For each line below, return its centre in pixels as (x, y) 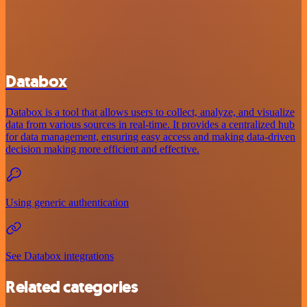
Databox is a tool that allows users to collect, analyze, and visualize (150, 112)
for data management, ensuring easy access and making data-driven (150, 136)
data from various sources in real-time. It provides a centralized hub (150, 124)
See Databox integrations (60, 256)
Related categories (72, 287)
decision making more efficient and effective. (102, 149)
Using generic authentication (67, 202)
